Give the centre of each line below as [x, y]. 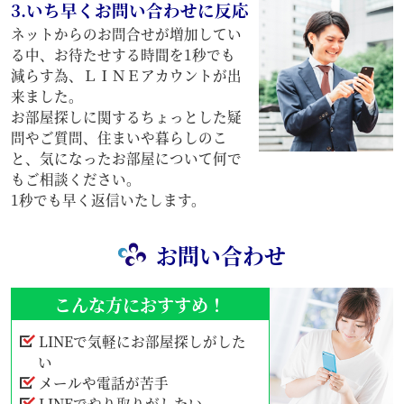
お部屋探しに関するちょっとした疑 [126, 117]
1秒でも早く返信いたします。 [108, 200]
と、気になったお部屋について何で [126, 158]
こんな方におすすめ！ [140, 304]
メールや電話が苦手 [103, 383]
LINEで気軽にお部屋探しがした [142, 341]
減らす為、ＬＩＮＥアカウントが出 [126, 75]
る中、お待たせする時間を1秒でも [123, 55]
